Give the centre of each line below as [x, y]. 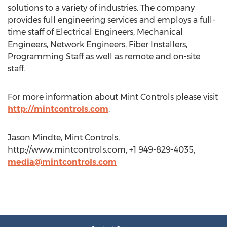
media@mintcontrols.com [62, 162]
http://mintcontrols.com [58, 109]
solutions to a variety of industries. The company [101, 8]
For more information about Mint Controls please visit [113, 97]
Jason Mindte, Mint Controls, [64, 138]
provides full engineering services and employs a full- [111, 20]
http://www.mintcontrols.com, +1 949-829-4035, [101, 150]
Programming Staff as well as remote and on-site [104, 56]
